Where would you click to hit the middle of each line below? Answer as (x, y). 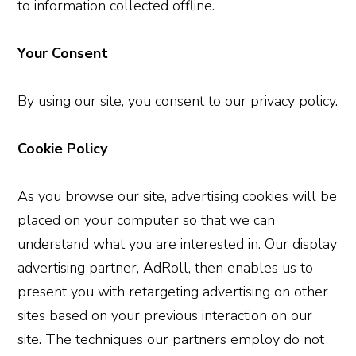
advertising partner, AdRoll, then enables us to (166, 267)
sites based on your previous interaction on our (165, 315)
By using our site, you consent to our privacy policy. (178, 101)
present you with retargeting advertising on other (173, 291)
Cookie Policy (63, 148)
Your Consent (63, 53)
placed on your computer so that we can (147, 220)
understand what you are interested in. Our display (178, 244)
